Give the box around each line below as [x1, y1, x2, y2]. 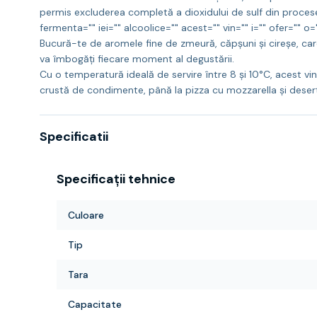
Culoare [68, 209, 104, 221]
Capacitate [68, 298, 122, 311]
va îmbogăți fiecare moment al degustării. [40, 52, 234, 65]
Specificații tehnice [57, 171, 175, 188]
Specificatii [40, 128, 108, 145]
